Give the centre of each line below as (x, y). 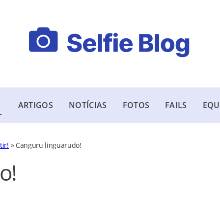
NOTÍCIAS (88, 105)
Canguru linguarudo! (48, 145)
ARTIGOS (35, 105)
